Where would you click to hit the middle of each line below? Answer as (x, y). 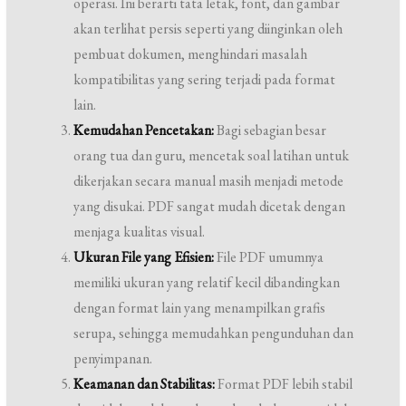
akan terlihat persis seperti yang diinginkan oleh (208, 29)
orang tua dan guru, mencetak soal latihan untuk (212, 155)
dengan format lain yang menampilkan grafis (200, 308)
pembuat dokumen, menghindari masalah (191, 54)
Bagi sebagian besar (271, 130)
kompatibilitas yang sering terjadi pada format (205, 79)
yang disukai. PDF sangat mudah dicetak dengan (210, 206)
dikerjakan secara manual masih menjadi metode (209, 181)
